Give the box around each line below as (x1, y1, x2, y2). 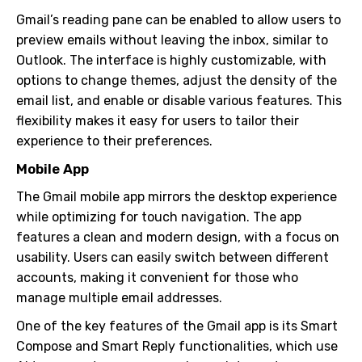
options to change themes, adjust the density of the (16, 73, 337, 88)
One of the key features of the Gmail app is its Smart (16, 318, 338, 334)
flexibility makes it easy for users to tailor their (16, 113, 299, 128)
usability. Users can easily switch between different (16, 250, 329, 265)
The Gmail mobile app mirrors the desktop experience (16, 189, 337, 204)
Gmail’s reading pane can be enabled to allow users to (16, 12, 341, 27)
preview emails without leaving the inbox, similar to (16, 32, 328, 48)
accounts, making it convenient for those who (16, 270, 298, 285)
